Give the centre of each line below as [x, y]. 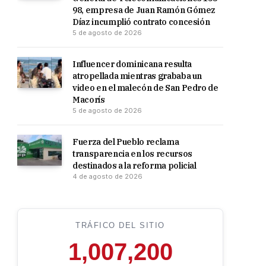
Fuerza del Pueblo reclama [126, 142]
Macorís [89, 100]
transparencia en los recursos [132, 154]
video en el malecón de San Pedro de [145, 88]
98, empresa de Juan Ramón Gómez [144, 10]
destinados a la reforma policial [134, 166]
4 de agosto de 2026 [107, 176]
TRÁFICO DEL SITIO [120, 225]
